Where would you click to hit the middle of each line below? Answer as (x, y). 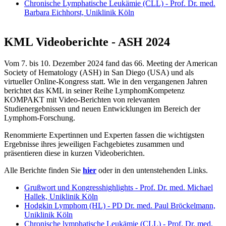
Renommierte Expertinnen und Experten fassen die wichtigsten (104, 135)
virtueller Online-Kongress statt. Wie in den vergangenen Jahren (106, 82)
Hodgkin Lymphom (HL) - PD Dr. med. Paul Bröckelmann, (120, 206)
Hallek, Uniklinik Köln (61, 197)
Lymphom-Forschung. (41, 118)
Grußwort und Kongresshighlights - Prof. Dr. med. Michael (119, 188)
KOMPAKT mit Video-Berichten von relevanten (82, 100)
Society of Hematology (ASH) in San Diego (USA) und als (99, 73)
